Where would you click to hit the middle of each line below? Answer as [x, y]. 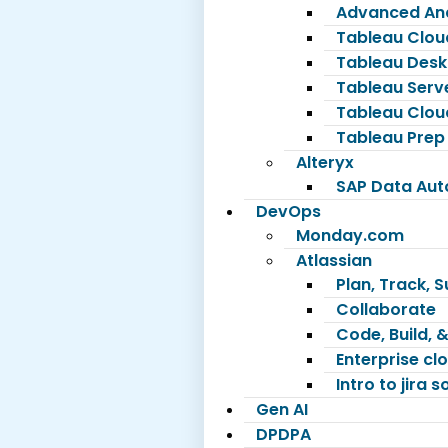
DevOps [288, 211]
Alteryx [324, 162]
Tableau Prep [390, 137]
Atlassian [333, 260]
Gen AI [281, 409]
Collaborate [385, 309]
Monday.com [349, 235]
